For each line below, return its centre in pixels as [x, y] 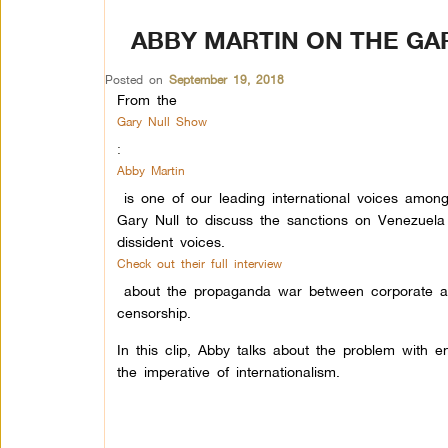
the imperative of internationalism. [228, 371]
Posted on [136, 79]
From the [146, 99]
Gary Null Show [161, 121]
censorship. [153, 312]
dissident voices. [177, 241]
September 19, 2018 [226, 79]
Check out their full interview [199, 263]
